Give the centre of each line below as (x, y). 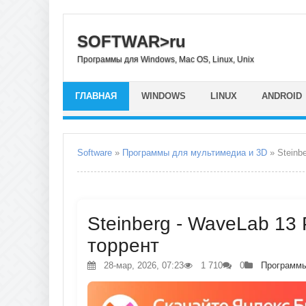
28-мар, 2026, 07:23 (142, 265)
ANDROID (282, 96)
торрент (123, 246)
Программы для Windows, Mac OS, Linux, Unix (166, 59)
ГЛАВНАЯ (96, 96)
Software (95, 153)
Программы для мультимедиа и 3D (195, 153)
